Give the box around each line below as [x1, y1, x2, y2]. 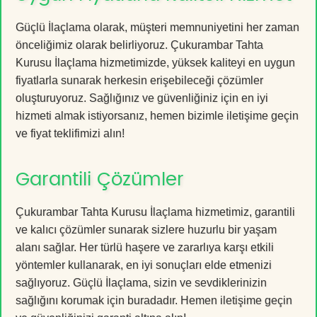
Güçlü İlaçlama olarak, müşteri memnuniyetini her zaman [16, 21, 299, 33]
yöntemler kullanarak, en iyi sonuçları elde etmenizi [16, 258, 272, 271]
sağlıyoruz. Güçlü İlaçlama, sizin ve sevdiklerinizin [16, 276, 267, 289]
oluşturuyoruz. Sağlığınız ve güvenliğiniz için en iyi [16, 91, 268, 104]
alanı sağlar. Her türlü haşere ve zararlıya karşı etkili [16, 241, 274, 253]
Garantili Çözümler [16, 170, 184, 189]
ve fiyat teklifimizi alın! [16, 127, 125, 139]
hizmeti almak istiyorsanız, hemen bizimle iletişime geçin [16, 109, 299, 122]
